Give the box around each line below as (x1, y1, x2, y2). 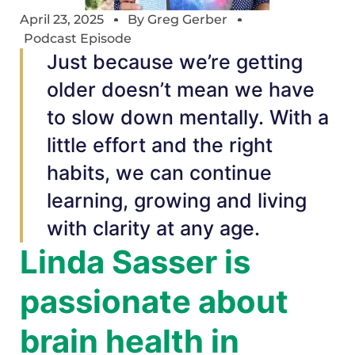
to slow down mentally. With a (47, 105, 329, 130)
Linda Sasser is (20, 242, 250, 282)
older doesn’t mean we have (47, 78, 315, 102)
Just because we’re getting (47, 50, 303, 74)
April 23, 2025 (20, 12, 104, 28)
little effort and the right (47, 133, 273, 158)
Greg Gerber (147, 12, 227, 28)
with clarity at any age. (47, 216, 260, 241)
